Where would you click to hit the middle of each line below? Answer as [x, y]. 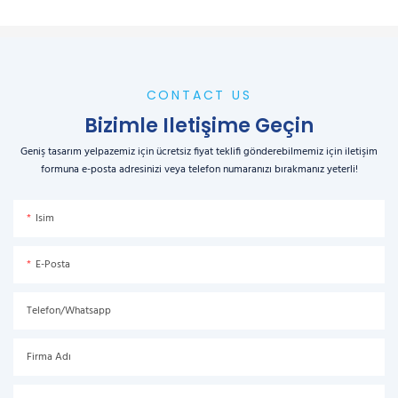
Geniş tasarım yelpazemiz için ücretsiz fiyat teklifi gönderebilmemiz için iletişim [199, 151]
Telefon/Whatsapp [69, 310]
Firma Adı [49, 357]
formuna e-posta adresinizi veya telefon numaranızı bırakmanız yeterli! [199, 169]
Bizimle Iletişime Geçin [199, 126]
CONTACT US [199, 96]
